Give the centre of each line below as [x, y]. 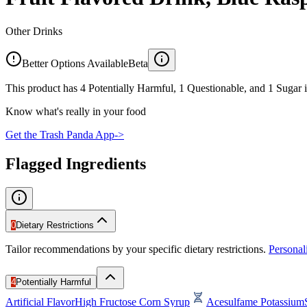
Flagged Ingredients [76, 163]
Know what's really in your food [76, 111]
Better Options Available [75, 63]
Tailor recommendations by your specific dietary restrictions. [136, 249]
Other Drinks [34, 31]
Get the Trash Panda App [60, 134]
